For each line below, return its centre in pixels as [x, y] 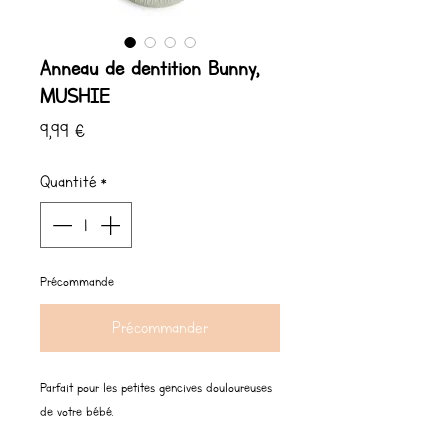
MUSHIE [75, 96]
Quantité [68, 182]
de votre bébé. [76, 412]
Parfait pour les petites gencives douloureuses [156, 388]
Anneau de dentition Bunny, [149, 68]
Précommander [160, 328]
